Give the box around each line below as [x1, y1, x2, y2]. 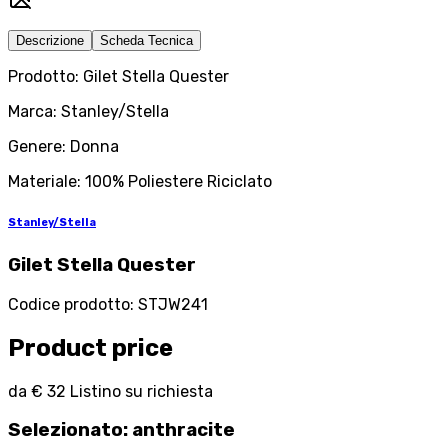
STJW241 [138, 294, 208, 314]
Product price [8, 333, 173, 362]
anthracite [132, 419, 235, 442]
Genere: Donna [8, 137, 119, 157]
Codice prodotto [8, 294, 130, 314]
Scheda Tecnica [100, 33, 193, 49]
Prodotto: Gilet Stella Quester [8, 67, 229, 87]
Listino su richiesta [70, 381, 213, 401]
